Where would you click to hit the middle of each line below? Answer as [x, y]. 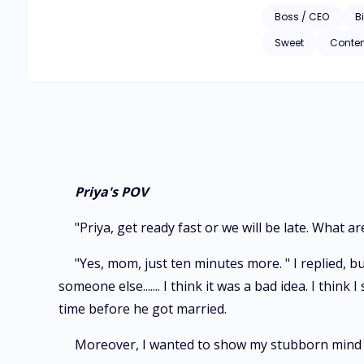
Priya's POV [111, 192]
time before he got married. [143, 309]
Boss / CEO [302, 17]
